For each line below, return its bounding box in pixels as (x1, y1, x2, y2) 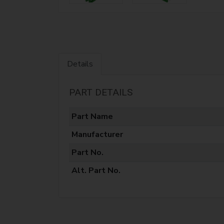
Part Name (71, 110, 113, 122)
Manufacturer (71, 128, 123, 140)
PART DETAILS (69, 86, 132, 98)
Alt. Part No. (71, 164, 120, 176)
